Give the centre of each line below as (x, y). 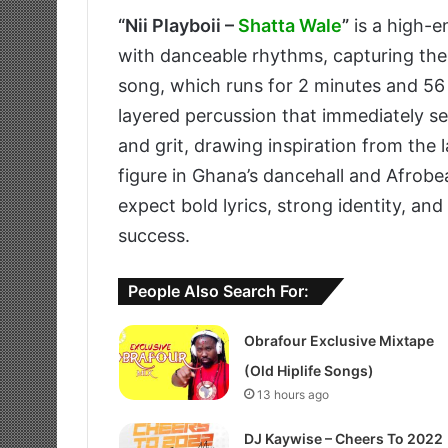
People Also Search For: (218, 291)
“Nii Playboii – (178, 26)
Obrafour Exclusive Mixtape (338, 341)
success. (154, 236)
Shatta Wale (290, 26)
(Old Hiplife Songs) (308, 371)
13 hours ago (292, 395)
